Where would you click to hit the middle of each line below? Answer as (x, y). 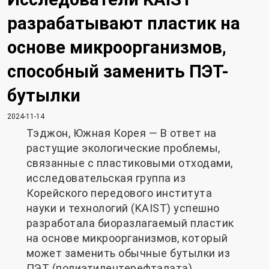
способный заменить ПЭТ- (118, 71)
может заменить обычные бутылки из (128, 253)
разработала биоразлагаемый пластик (130, 223)
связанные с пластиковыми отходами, (129, 163)
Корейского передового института (119, 193)
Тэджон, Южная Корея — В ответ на (121, 133)
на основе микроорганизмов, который (127, 238)
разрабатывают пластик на (124, 23)
